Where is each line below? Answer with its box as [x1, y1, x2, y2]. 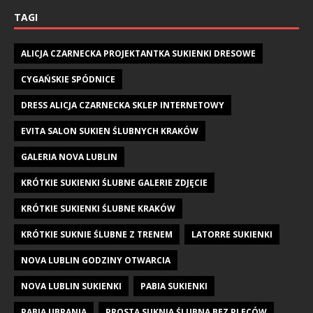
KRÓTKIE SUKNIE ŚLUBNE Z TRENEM [21, 228, 173, 240]
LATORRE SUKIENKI [191, 228, 272, 240]
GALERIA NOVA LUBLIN [21, 150, 117, 163]
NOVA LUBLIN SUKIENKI [21, 279, 122, 292]
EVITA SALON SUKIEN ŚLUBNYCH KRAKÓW [21, 124, 198, 137]
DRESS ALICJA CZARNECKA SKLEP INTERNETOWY [21, 99, 224, 111]
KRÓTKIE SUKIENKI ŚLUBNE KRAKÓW [21, 202, 175, 214]
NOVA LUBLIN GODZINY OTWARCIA [21, 254, 170, 266]
